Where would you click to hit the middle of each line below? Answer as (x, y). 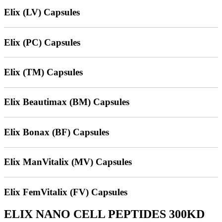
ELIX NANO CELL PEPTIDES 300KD (104, 214)
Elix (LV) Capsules (42, 12)
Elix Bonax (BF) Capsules (56, 132)
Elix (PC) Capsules (42, 42)
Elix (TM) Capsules (43, 72)
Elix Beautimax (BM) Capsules (67, 102)
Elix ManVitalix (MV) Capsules (68, 162)
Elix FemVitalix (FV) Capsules (66, 192)
